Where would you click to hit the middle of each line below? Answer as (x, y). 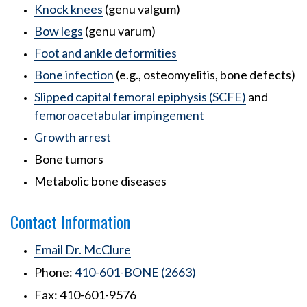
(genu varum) (119, 31)
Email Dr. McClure (83, 250)
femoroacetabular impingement (119, 115)
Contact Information (70, 222)
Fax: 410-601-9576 (85, 295)
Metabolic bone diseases (100, 181)
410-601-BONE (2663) (135, 272)
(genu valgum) (142, 9)
